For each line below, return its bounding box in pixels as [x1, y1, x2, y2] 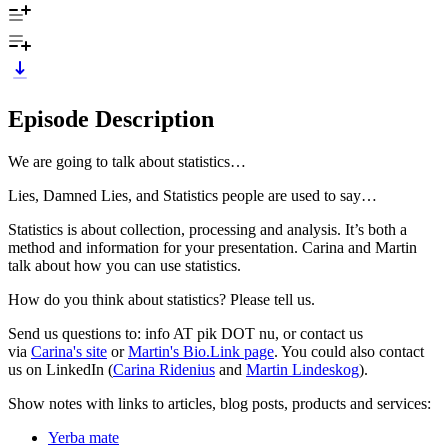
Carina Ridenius [113, 360, 215, 378]
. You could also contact [274, 342, 424, 360]
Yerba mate [48, 428, 119, 446]
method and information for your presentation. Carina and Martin [8, 238, 417, 256]
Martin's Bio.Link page [128, 342, 274, 360]
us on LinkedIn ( [8, 360, 113, 378]
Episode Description [8, 105, 214, 132]
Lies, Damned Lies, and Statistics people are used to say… [8, 186, 377, 204]
